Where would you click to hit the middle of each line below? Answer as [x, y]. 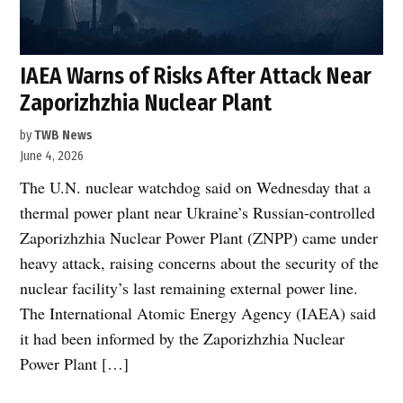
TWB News [64, 135]
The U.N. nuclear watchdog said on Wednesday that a [196, 187]
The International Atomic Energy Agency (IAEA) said [198, 313]
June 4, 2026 [52, 156]
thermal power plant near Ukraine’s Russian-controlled [198, 212]
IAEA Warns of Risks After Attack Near [196, 76]
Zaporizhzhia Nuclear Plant [146, 103]
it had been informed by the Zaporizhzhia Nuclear [183, 338]
